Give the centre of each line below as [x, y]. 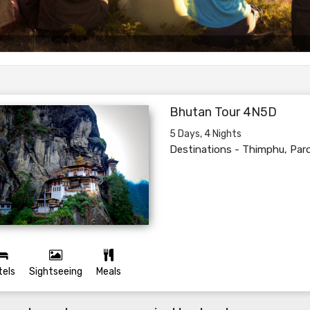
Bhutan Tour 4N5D [223, 112]
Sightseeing [56, 272]
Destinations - [206, 149]
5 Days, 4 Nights [205, 134]
